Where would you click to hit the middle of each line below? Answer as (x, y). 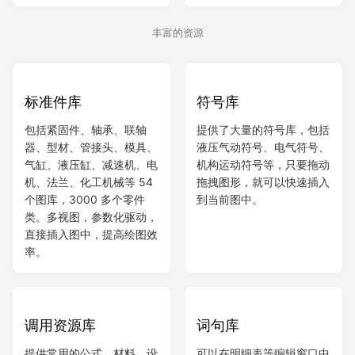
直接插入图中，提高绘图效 (91, 330)
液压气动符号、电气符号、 (263, 147)
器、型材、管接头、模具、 (91, 242)
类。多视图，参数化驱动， (91, 312)
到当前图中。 (230, 200)
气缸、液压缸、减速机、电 (91, 260)
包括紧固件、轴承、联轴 (86, 225)
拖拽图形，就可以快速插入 (263, 182)
